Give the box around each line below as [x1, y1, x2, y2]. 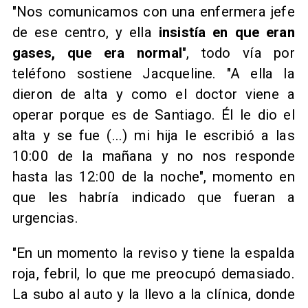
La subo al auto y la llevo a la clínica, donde [12, 285, 295, 302]
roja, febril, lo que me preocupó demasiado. [12, 265, 295, 282]
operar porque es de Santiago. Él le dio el [12, 107, 295, 124]
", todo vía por [181, 45, 295, 62]
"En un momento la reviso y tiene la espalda [12, 244, 295, 261]
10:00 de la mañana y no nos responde [12, 148, 295, 165]
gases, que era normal [12, 45, 182, 62]
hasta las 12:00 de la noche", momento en [12, 168, 295, 186]
